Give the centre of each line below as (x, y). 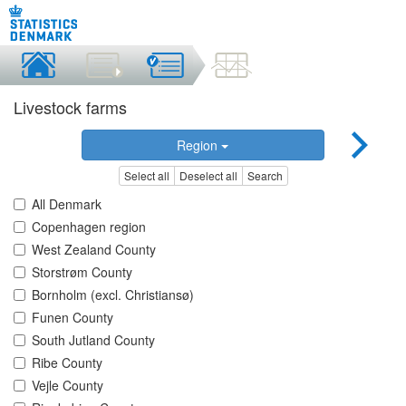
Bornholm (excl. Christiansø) (113, 295)
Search (265, 176)
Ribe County (67, 363)
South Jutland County (93, 340)
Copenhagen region (89, 227)
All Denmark (67, 204)
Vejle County (68, 386)
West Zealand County (94, 250)
